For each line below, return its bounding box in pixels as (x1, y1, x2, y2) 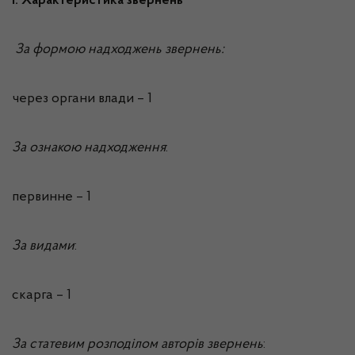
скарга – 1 (12, 288, 71, 303)
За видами (12, 239, 74, 254)
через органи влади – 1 (12, 92, 152, 106)
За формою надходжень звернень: (15, 43, 224, 57)
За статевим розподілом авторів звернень (12, 338, 263, 352)
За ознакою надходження (12, 141, 166, 155)
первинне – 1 (12, 190, 91, 204)
